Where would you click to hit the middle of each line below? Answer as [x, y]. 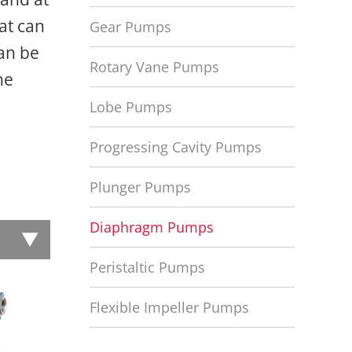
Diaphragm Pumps [152, 227]
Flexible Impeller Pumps [169, 307]
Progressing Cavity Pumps [176, 147]
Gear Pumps [130, 27]
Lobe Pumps [131, 107]
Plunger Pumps [140, 187]
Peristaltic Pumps [147, 267]
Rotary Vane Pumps [154, 67]
